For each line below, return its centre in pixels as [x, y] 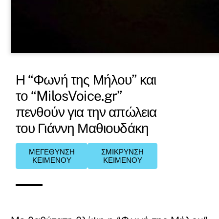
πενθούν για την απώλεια [86, 112]
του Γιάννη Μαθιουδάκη [82, 128]
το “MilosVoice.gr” [69, 96]
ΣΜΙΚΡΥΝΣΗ [123, 152]
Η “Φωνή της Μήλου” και [86, 79]
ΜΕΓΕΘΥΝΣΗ [52, 152]
